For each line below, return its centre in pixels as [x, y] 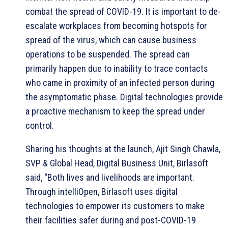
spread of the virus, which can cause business [111, 40]
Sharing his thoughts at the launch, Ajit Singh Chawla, [123, 149]
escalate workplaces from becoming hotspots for [116, 25]
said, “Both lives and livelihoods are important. [110, 177]
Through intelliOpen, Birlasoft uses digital [102, 191]
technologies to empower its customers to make [115, 206]
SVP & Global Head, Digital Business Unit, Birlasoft [117, 163]
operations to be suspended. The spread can [108, 54]
